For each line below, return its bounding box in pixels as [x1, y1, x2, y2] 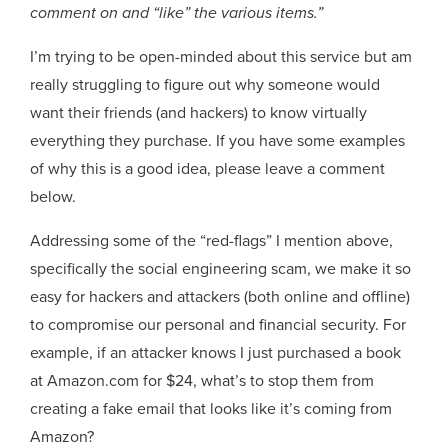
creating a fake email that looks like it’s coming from [30, 398, 393, 419]
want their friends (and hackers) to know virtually [30, 102, 368, 123]
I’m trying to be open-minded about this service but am [30, 46, 413, 67]
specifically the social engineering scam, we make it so [30, 258, 412, 279]
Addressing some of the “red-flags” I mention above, [30, 230, 394, 251]
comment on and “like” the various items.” [30, 2, 324, 23]
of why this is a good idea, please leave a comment [30, 158, 386, 179]
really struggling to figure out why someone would [30, 74, 381, 95]
